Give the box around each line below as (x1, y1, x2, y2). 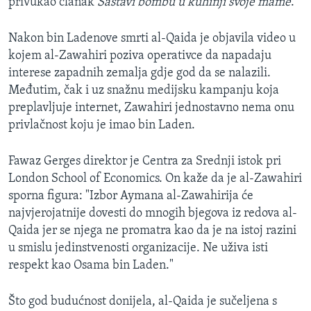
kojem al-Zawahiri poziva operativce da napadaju (8, 49, 271, 63)
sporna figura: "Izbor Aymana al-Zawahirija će (8, 190, 253, 203)
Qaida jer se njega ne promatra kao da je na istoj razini (8, 224, 296, 238)
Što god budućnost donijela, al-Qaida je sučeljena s (8, 295, 277, 309)
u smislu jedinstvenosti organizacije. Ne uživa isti (8, 242, 268, 255)
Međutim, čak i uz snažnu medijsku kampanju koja (8, 84, 279, 98)
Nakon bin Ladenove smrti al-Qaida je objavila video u (8, 32, 296, 46)
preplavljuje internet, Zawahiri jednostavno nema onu (8, 101, 294, 115)
